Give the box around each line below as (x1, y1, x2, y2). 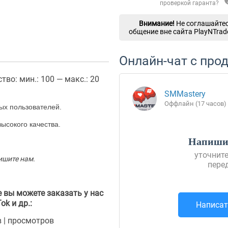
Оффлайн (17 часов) (164, 100, 226, 107)
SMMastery (164, 89, 206, 99)
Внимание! (139, 19, 175, 27)
